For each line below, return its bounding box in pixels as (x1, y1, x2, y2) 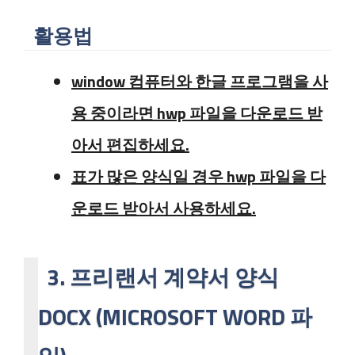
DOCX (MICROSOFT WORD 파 (38, 300, 312, 334)
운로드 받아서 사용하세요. (71, 196, 256, 220)
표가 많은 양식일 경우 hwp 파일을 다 (71, 164, 326, 189)
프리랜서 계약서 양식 (70, 260, 280, 294)
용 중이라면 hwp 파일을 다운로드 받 (71, 101, 323, 125)
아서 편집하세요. (71, 132, 189, 157)
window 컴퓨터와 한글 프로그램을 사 (71, 69, 328, 94)
